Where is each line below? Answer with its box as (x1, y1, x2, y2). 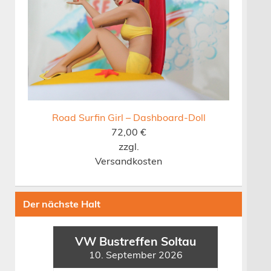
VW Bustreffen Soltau (75, 233, 197, 249)
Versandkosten (95, 154, 163, 167)
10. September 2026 (88, 248, 183, 261)
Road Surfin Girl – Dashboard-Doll (51, 111, 206, 123)
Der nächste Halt (23, 198, 101, 211)
